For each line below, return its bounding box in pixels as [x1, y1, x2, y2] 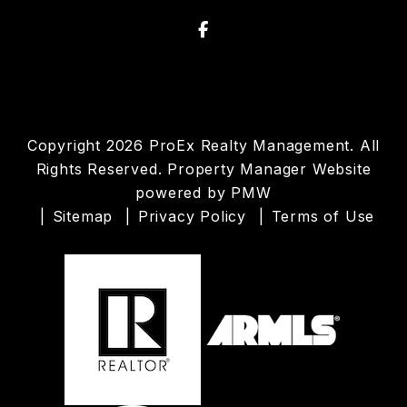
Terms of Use [271, 207, 375, 226]
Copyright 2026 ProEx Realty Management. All [26, 136, 381, 155]
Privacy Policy [137, 207, 246, 226]
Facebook [207, 19, 291, 39]
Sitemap [52, 207, 114, 226]
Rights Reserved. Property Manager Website [35, 160, 372, 179]
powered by [135, 184, 232, 203]
